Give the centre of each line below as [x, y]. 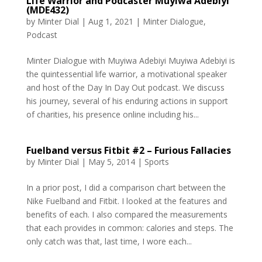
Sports [156, 162]
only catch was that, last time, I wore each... [109, 242]
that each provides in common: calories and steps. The [130, 228]
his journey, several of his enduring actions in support [127, 101]
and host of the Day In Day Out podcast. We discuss [125, 88]
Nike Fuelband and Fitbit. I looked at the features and [126, 201]
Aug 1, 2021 [111, 22]
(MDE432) [47, 10]
